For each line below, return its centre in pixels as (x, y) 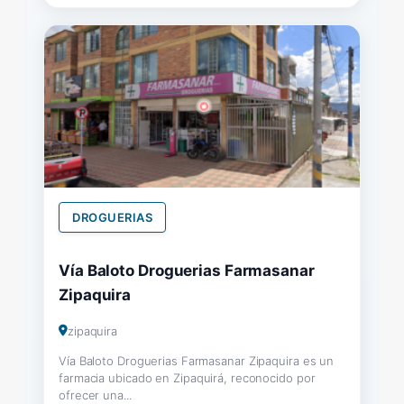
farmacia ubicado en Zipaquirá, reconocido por (187, 377)
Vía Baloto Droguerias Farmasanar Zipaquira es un (197, 360)
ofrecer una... (95, 395)
